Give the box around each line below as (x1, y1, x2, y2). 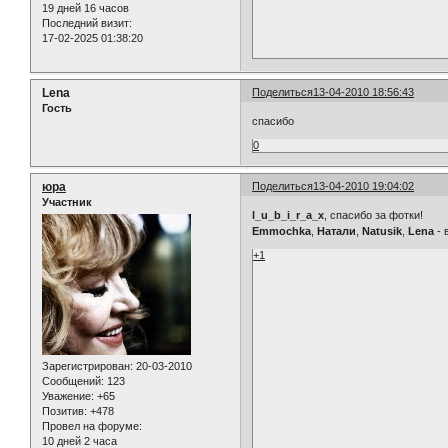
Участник (42, 195, 92, 208)
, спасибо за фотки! (324, 209, 424, 222)
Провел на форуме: (42, 420, 142, 433)
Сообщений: (42, 375, 104, 388)
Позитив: (42, 405, 87, 418)
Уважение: (42, 390, 94, 403)
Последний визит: (42, 16, 132, 29)
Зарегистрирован (42, 360, 130, 373)
